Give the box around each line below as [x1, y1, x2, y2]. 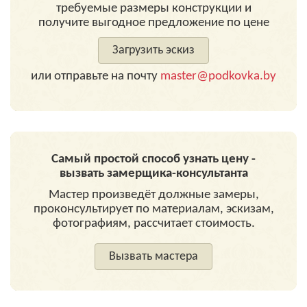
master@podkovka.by [160, 70, 276, 83]
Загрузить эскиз [107, 44, 200, 57]
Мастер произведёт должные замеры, [48, 188, 259, 201]
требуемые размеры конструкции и [56, 2, 251, 15]
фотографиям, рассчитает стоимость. [52, 217, 255, 230]
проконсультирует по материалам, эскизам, [33, 203, 274, 216]
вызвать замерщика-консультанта [59, 167, 248, 180]
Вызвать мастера [103, 250, 204, 263]
